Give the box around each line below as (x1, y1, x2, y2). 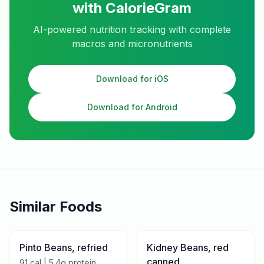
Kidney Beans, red (147, 242, 229, 253)
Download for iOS (95, 74, 169, 84)
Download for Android (87, 102, 177, 112)
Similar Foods (9, 198, 102, 215)
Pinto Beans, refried (19, 242, 108, 253)
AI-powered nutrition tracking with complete (33, 24, 231, 35)
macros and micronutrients (71, 38, 193, 49)
